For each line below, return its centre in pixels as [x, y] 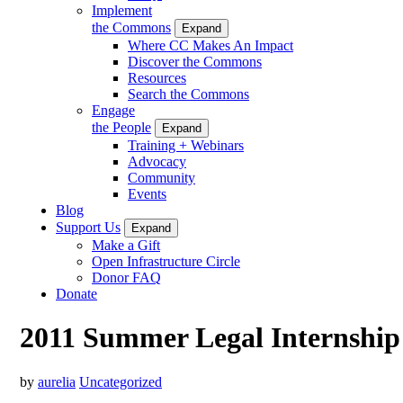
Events [147, 193]
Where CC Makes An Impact [210, 45]
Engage [113, 110]
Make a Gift [126, 245]
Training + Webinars [186, 145]
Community [161, 177]
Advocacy [157, 161]
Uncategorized [121, 381]
